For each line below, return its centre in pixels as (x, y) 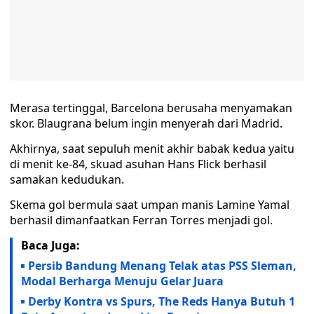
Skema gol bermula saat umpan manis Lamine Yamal (150, 205)
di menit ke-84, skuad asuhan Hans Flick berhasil (138, 164)
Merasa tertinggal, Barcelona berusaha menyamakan (151, 108)
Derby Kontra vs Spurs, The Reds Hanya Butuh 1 (162, 301)
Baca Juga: (50, 245)
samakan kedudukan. (67, 179)
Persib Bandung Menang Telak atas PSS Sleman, (162, 266)
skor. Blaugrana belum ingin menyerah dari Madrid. (146, 123)
